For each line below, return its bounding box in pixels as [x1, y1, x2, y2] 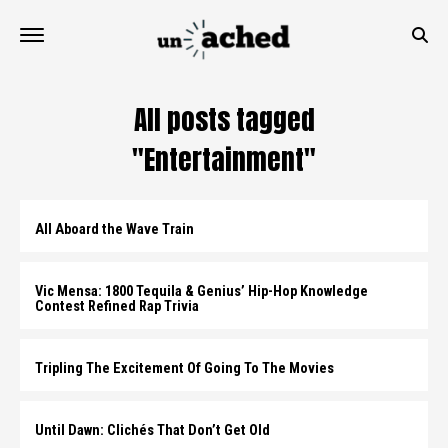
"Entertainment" [132, 139, 316, 180]
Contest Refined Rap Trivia [35, 298, 199, 315]
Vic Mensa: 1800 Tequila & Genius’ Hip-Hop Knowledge [35, 283, 368, 300]
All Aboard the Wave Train [35, 221, 194, 238]
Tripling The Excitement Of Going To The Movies [35, 360, 334, 377]
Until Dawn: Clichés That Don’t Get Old [35, 422, 270, 439]
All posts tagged [133, 99, 315, 140]
